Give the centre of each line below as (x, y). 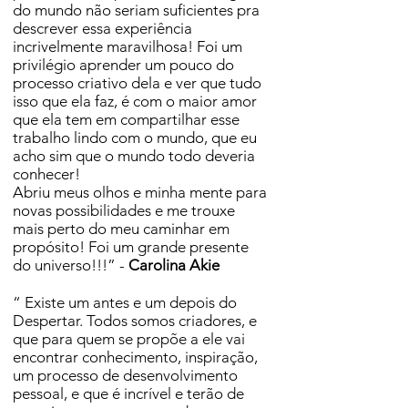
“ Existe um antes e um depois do (125, 302)
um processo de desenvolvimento (125, 375)
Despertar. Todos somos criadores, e (135, 321)
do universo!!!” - (71, 265)
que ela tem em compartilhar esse (126, 119)
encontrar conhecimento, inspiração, (135, 357)
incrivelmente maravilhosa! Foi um (127, 46)
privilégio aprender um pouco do (123, 65)
